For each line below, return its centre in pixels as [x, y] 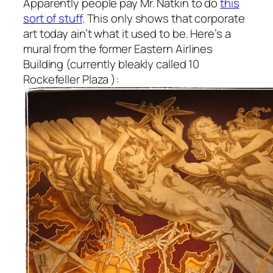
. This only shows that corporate [163, 18]
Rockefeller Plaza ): [71, 79]
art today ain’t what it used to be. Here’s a [127, 33]
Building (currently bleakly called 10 [112, 64]
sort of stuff [53, 18]
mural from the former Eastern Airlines [118, 48]
